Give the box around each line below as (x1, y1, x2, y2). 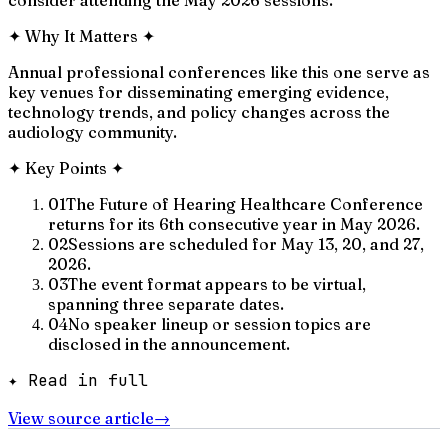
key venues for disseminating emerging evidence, (8, 81, 389, 102)
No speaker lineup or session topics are (68, 313, 371, 334)
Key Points (25, 157, 107, 178)
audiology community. (8, 121, 177, 142)
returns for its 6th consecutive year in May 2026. (48, 213, 420, 234)
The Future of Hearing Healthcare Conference (66, 193, 423, 214)
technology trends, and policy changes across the (8, 101, 390, 122)
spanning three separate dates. (48, 293, 284, 314)
